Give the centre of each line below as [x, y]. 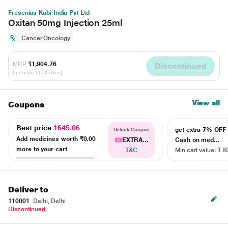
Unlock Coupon [131, 130]
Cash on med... [198, 140]
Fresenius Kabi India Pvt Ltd [49, 13]
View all [206, 103]
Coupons [26, 105]
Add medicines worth [48, 139]
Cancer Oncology [46, 38]
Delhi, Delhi [49, 201]
